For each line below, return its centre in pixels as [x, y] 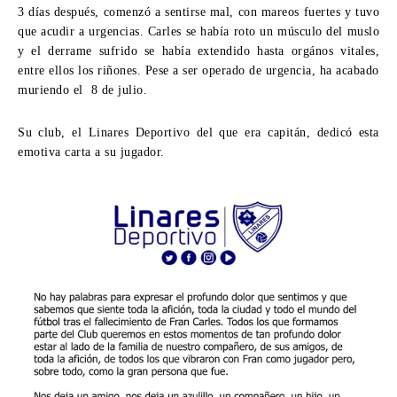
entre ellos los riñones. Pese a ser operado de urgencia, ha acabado [198, 70]
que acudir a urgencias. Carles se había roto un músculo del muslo [198, 31]
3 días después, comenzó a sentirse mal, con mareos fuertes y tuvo [198, 12]
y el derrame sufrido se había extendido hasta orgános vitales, [198, 51]
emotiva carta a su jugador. [91, 152]
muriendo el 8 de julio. [82, 90]
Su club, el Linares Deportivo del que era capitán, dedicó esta [198, 132]
